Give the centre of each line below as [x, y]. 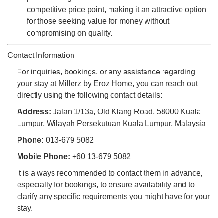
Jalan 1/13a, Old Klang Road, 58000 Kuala [126, 111]
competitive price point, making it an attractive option [117, 9]
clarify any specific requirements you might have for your [113, 196]
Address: [34, 111]
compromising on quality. [70, 33]
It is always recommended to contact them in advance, [110, 173]
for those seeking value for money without [98, 21]
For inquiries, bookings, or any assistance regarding [106, 72]
